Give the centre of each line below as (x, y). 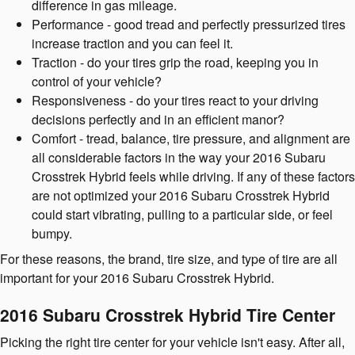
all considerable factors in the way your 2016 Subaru (179, 157)
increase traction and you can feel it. (132, 43)
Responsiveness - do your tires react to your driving (175, 100)
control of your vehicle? (97, 81)
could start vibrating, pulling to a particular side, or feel (182, 214)
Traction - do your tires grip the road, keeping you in (175, 62)
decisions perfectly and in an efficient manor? (158, 119)
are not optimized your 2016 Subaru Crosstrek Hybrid (181, 195)
